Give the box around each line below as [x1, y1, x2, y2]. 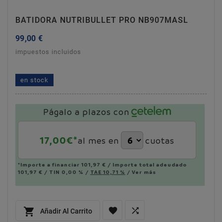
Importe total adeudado [112, 161, 187, 168]
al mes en [77, 135, 119, 146]
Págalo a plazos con [43, 107, 129, 117]
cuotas [145, 135, 174, 146]
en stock [20, 76, 49, 84]
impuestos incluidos [15, 48, 81, 56]
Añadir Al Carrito [40, 207, 92, 215]
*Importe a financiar [17, 161, 81, 168]
